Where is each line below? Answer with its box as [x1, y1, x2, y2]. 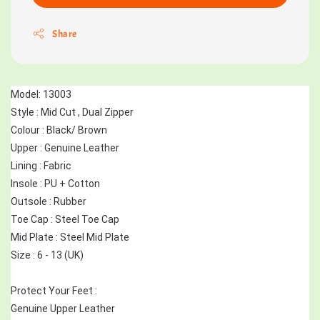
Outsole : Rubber [11, 195, 86, 207]
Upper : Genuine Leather [11, 141, 119, 154]
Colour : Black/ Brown [11, 124, 107, 136]
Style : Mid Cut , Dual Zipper [11, 106, 136, 118]
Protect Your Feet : [11, 284, 97, 296]
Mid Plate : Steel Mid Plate [11, 231, 129, 243]
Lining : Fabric [11, 159, 71, 171]
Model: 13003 [11, 88, 71, 100]
